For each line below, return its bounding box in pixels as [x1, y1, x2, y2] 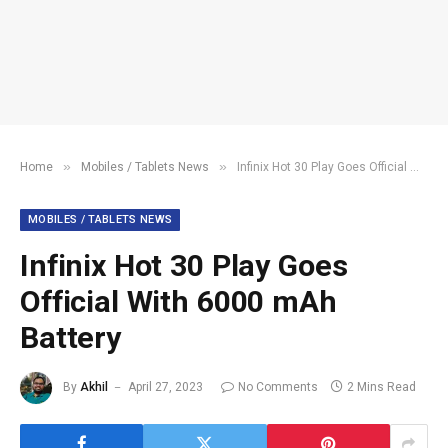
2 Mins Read [347, 380, 416, 395]
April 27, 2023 [128, 380, 203, 395]
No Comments [238, 380, 318, 395]
